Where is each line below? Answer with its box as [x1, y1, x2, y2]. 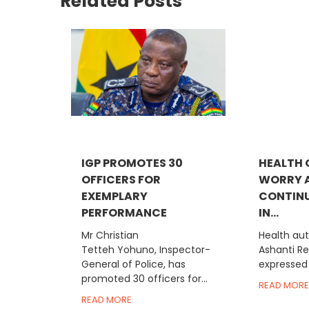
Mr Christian [81, 228, 139, 242]
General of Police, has [81, 257, 186, 271]
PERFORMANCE [81, 204, 168, 221]
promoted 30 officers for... [81, 271, 208, 286]
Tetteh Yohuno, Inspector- [81, 242, 211, 257]
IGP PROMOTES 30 [81, 154, 183, 171]
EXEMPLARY [81, 188, 148, 204]
